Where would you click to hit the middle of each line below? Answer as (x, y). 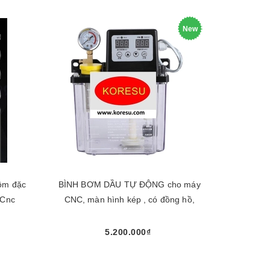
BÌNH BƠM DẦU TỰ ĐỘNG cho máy (129, 184)
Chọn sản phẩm (130, 254)
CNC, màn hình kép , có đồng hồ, (129, 199)
